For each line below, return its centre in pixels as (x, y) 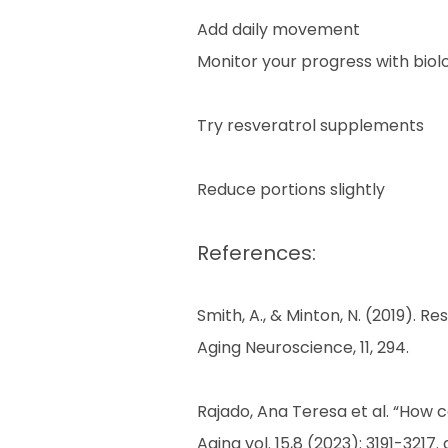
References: (256, 253)
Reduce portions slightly (291, 189)
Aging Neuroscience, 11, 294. (303, 347)
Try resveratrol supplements (310, 125)
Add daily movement (278, 29)
